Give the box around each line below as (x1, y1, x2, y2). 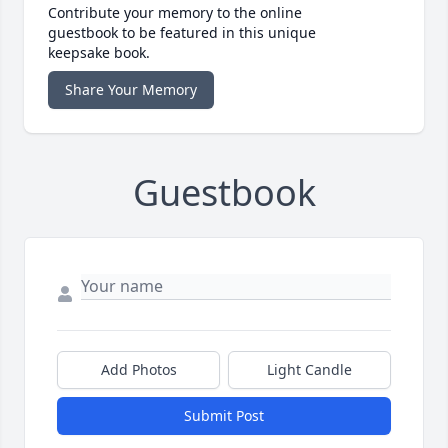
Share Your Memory (65, 79, 197, 99)
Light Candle (267, 359, 352, 379)
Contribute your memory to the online (48, 2, 302, 22)
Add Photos (100, 359, 177, 379)
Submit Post (184, 405, 264, 425)
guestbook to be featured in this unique (48, 22, 316, 42)
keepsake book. (48, 42, 150, 62)
